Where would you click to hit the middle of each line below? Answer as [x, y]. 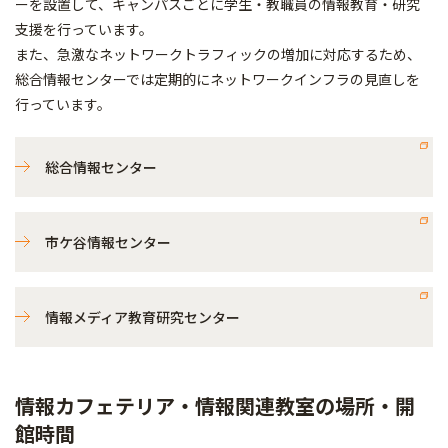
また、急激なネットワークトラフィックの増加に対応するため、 [218, 54]
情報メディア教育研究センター [142, 317]
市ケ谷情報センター [108, 242]
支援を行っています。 [84, 29]
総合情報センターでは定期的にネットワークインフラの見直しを [217, 79]
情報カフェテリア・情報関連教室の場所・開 [215, 405]
